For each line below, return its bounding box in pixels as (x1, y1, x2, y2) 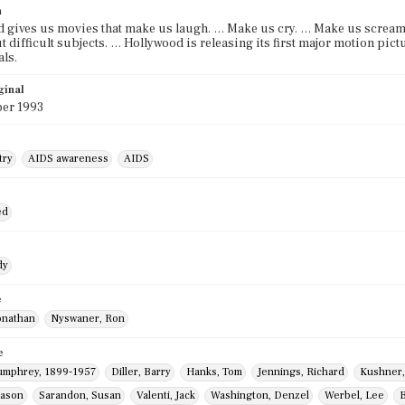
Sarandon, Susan (39, 389, 121, 402)
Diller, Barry (111, 365, 171, 379)
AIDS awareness (28, 152, 108, 165)
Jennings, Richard (258, 365, 344, 379)
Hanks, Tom (186, 365, 242, 379)
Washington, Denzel (211, 389, 309, 402)
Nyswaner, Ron (51, 312, 125, 325)
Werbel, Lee (325, 389, 384, 402)
